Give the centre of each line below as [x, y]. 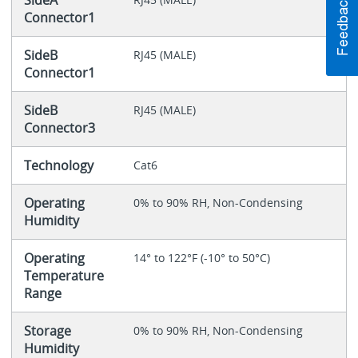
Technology [58, 166]
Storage [47, 331]
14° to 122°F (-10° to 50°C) [201, 258]
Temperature [64, 276]
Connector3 [59, 128]
